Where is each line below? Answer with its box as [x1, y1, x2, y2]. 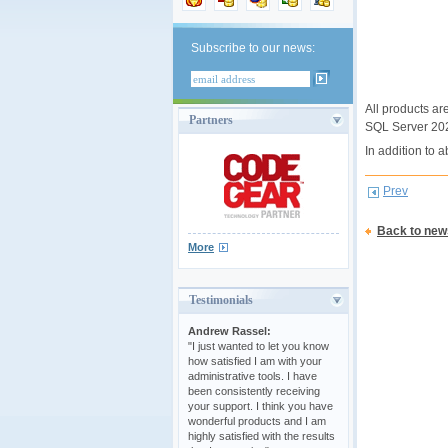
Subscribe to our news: [191, 41, 315, 55]
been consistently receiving [188, 384, 320, 397]
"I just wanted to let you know [188, 339, 329, 352]
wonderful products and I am [188, 414, 326, 427]
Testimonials [189, 292, 253, 307]
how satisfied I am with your [188, 354, 322, 367]
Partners [189, 113, 233, 127]
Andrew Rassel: [188, 324, 271, 337]
